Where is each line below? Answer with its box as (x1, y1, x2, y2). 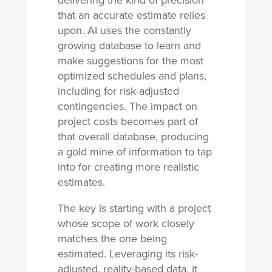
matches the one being (57, 231, 167, 246)
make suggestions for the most (57, 53, 203, 69)
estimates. (57, 174, 105, 190)
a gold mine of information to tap (57, 144, 212, 160)
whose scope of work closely (57, 216, 194, 231)
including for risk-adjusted (57, 83, 179, 99)
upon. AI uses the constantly (57, 22, 191, 38)
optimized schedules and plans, (57, 68, 206, 84)
